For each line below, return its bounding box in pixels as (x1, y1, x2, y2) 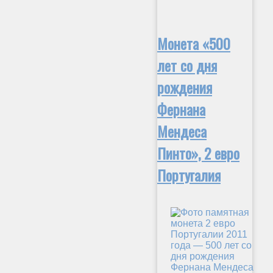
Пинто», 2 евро (157, 141, 239, 164)
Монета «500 (157, 32, 230, 54)
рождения (157, 76, 212, 98)
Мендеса (157, 119, 207, 142)
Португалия (157, 163, 221, 186)
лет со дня (157, 54, 217, 76)
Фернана (157, 97, 205, 120)
